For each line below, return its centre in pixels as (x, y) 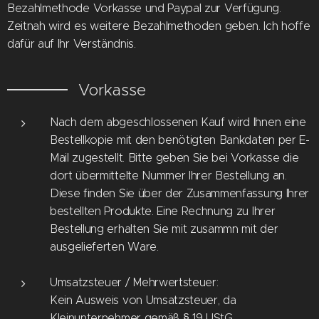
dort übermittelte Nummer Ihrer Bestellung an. (168, 175)
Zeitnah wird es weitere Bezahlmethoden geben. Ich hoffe (159, 26)
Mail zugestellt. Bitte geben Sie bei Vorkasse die (174, 157)
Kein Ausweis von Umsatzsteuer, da (143, 300)
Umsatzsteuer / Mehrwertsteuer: (134, 282)
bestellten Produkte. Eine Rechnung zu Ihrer (163, 211)
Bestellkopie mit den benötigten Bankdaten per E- (180, 140)
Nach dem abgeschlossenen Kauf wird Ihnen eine (178, 122)
